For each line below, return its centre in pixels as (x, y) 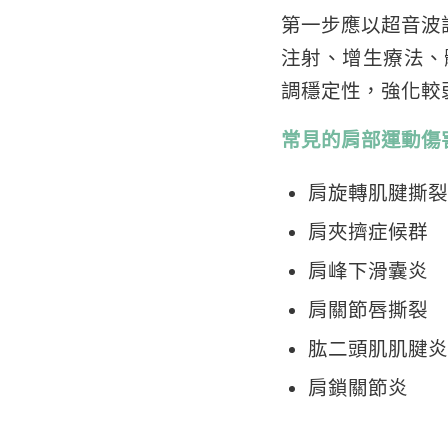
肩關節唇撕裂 (367, 309)
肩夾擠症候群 (367, 231)
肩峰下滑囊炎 (367, 270)
